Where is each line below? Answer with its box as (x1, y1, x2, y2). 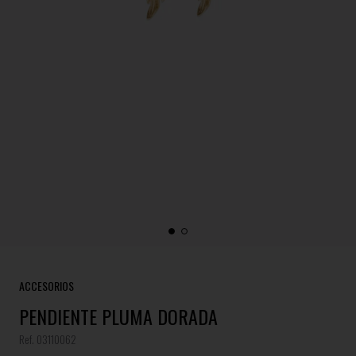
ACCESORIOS (19, 277, 74, 294)
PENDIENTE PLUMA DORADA (19, 302, 218, 331)
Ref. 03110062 (19, 331, 76, 347)
